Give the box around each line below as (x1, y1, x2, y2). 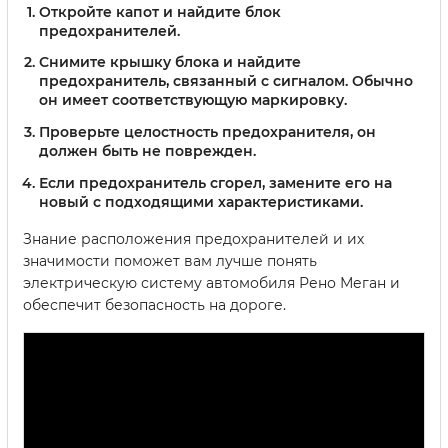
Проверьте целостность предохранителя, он (39, 123, 376, 142)
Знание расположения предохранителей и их (23, 230, 364, 249)
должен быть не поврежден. (39, 142, 256, 161)
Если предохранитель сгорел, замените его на (39, 174, 392, 193)
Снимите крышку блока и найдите (39, 53, 301, 72)
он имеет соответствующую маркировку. (39, 91, 347, 110)
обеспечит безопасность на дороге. (23, 296, 286, 315)
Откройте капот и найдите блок (39, 2, 281, 21)
